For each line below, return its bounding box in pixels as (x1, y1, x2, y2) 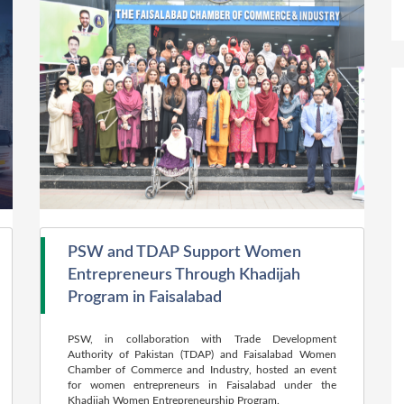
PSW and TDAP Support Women (68, 244, 301, 261)
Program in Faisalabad (68, 289, 222, 306)
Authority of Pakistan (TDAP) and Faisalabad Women (68, 349, 336, 360)
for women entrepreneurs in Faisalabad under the (68, 380, 336, 390)
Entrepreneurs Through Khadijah (68, 267, 300, 283)
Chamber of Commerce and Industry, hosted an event (68, 364, 336, 375)
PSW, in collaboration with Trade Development (68, 334, 336, 344)
